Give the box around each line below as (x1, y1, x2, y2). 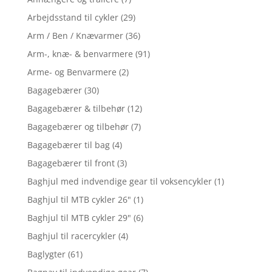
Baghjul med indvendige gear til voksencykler (27, 175, 212, 187)
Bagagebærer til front (27, 157, 115, 169)
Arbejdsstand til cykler (27, 11, 118, 23)
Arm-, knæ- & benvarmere (27, 47, 133, 59)
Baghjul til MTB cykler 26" (27, 193, 131, 205)
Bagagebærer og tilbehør (27, 120, 129, 132)
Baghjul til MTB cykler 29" (27, 211, 131, 223)
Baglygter (27, 248, 66, 260)
